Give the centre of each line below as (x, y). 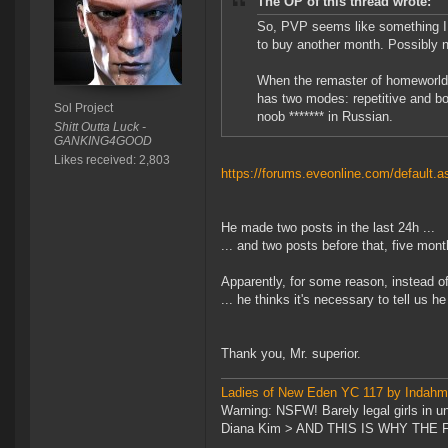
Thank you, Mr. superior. (291, 354)
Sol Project (83, 108)
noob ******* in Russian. (325, 117)
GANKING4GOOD (102, 141)
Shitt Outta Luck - (99, 127)
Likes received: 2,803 (111, 160)
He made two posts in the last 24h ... (328, 228)
